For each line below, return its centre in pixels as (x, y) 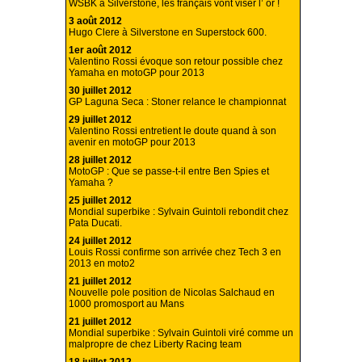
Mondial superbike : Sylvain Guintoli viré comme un (181, 333)
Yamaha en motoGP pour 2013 (137, 73)
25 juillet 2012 (100, 201)
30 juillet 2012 (100, 91)
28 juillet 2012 (100, 160)
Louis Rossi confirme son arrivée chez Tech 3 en (175, 253)
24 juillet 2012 (100, 241)
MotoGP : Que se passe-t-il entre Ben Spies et (169, 172)
